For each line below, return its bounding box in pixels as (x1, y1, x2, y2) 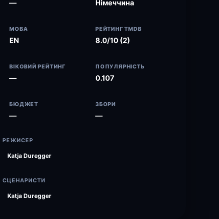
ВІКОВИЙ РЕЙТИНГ (9, 63, 66, 70)
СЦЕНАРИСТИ (2, 177, 46, 184)
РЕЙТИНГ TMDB (95, 25, 142, 32)
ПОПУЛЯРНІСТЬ (95, 63, 145, 70)
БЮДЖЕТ (9, 101, 38, 108)
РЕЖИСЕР (2, 137, 34, 144)
